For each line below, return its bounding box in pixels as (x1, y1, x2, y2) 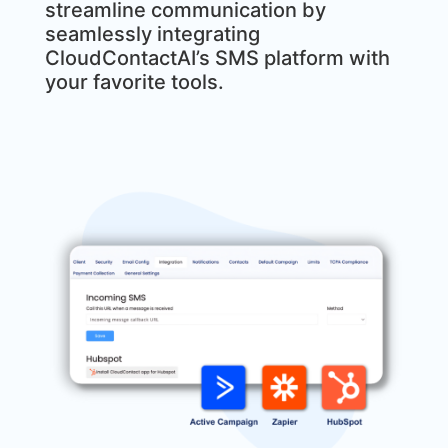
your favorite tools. (44, 69, 224, 94)
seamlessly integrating (44, 21, 260, 46)
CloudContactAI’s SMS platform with (44, 45, 390, 70)
